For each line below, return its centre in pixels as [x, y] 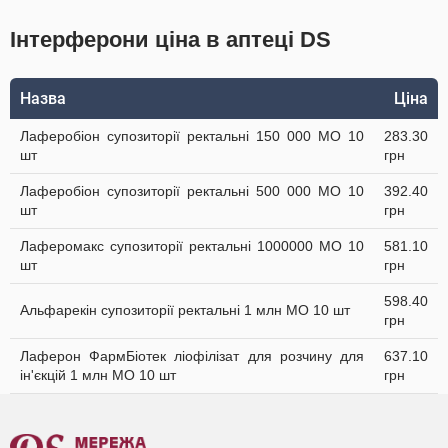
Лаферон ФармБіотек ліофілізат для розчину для [192, 356]
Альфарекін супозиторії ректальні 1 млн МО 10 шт [185, 310]
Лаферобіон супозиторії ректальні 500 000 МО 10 [192, 191]
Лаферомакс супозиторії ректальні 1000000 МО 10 [192, 246]
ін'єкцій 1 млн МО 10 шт [98, 375]
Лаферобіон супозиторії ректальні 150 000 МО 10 [192, 136]
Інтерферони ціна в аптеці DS [170, 39]
